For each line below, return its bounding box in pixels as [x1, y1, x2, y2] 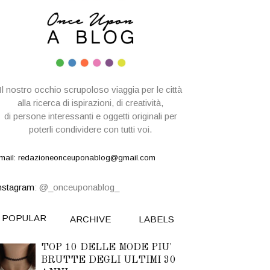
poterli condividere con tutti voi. [29, 124, 152, 134]
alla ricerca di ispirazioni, [17, 98, 116, 108]
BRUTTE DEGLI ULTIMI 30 [41, 254, 176, 265]
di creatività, [116, 98, 163, 108]
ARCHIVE [69, 214, 111, 224]
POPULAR [1, 213, 46, 223]
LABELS [139, 214, 175, 224]
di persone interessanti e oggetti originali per [4, 111, 177, 121]
